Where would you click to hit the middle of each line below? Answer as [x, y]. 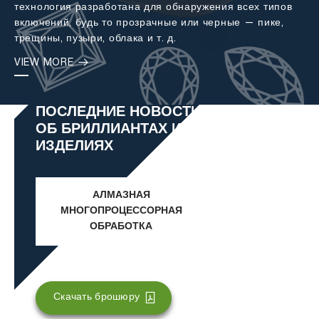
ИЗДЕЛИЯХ [74, 147]
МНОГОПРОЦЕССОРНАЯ [121, 211]
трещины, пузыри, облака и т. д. [95, 39]
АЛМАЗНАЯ [121, 196]
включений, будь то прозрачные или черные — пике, [149, 23]
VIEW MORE [46, 63]
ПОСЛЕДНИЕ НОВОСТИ [118, 113]
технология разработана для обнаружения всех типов [153, 7]
